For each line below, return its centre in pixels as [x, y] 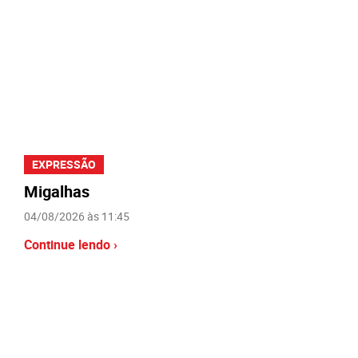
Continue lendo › [71, 245]
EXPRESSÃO [64, 165]
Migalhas [57, 192]
